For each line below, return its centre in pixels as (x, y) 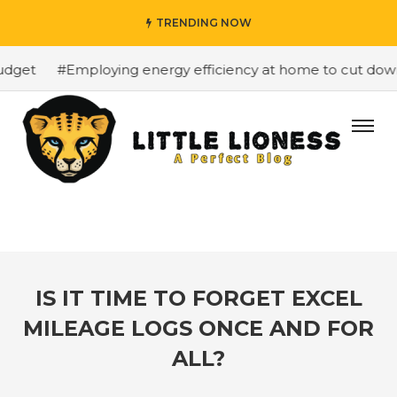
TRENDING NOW (203, 23)
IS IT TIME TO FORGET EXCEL (198, 298)
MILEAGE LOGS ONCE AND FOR (198, 328)
